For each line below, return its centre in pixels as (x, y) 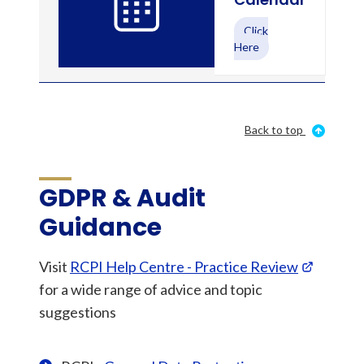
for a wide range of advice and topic (151, 289)
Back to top (274, 130)
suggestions (78, 312)
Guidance (100, 227)
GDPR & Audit (122, 198)
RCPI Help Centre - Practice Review (184, 266)
